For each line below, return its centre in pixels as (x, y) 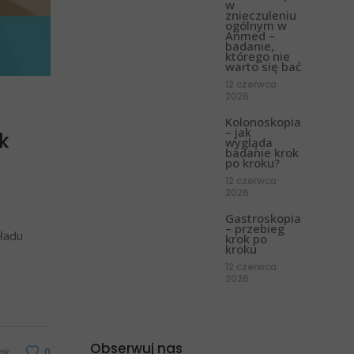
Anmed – (250, 35)
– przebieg (254, 228)
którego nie (257, 56)
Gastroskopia (263, 218)
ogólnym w (256, 25)
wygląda (249, 142)
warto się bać (263, 66)
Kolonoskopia (263, 121)
